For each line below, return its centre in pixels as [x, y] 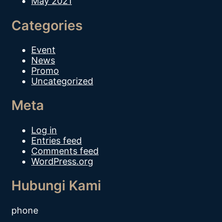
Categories [47, 25]
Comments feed [65, 151]
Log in [44, 130]
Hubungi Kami [56, 186]
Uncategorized [62, 81]
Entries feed [56, 140]
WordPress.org [62, 161]
